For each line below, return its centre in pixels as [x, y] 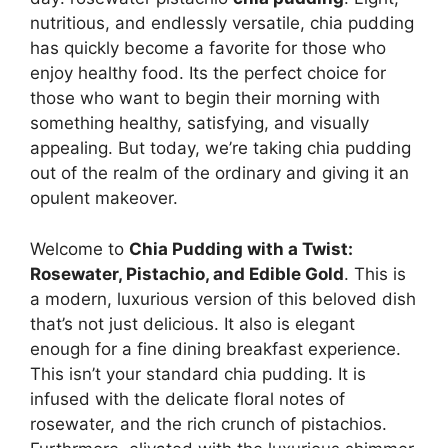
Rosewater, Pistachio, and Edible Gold [187, 273]
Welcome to [79, 248]
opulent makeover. [104, 198]
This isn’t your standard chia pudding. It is [198, 373]
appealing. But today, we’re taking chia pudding [220, 148]
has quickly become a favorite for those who [208, 48]
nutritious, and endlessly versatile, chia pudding [222, 23]
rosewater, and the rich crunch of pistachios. [208, 423]
